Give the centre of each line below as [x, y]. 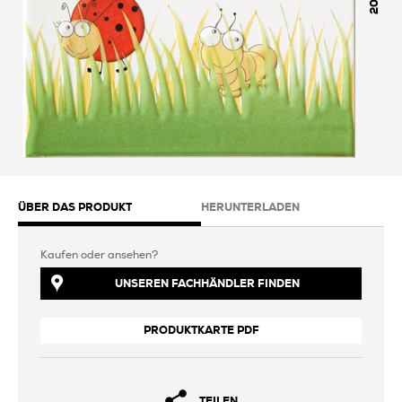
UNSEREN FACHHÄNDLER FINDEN [207, 283]
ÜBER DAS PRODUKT [75, 207]
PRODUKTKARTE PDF [201, 330]
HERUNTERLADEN [250, 207]
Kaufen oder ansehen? [99, 255]
